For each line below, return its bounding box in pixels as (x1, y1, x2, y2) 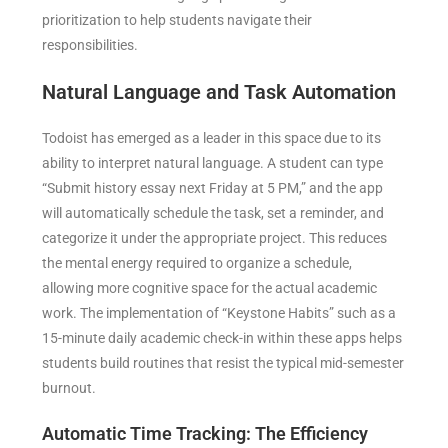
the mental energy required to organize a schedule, (42, 255, 353, 272)
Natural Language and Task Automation (42, 80, 397, 105)
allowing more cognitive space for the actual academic (42, 280, 378, 297)
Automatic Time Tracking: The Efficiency (42, 423, 369, 445)
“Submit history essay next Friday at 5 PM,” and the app (42, 180, 384, 197)
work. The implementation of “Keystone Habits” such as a (42, 305, 397, 322)
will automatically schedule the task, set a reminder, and (42, 205, 385, 222)
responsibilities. (42, 37, 148, 54)
